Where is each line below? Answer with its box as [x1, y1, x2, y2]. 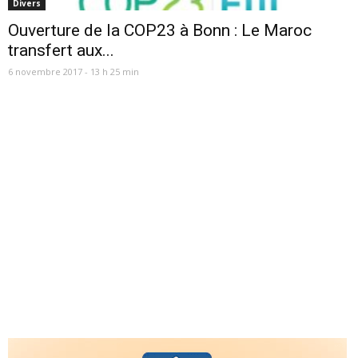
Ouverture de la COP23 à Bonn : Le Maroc [8, 21, 312, 41]
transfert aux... [8, 41, 114, 61]
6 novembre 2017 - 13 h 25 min [8, 66, 139, 78]
